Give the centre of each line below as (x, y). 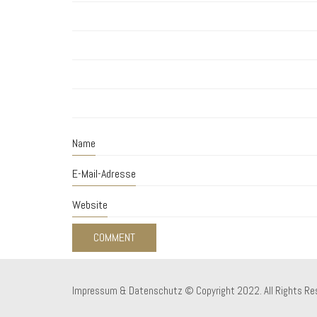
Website (90, 204)
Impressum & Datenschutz (127, 290)
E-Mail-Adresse (104, 174)
